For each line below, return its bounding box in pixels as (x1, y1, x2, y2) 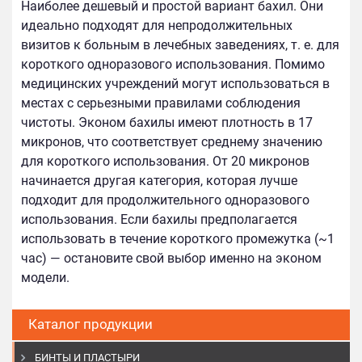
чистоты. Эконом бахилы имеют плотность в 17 (21, 115, 313, 131)
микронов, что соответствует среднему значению (21, 134, 322, 150)
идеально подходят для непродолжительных (21, 18, 293, 34)
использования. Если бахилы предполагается (21, 212, 297, 228)
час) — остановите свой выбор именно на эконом (21, 250, 322, 267)
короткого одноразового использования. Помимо (21, 57, 325, 73)
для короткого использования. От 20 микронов (21, 154, 309, 170)
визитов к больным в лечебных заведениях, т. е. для (21, 37, 339, 53)
